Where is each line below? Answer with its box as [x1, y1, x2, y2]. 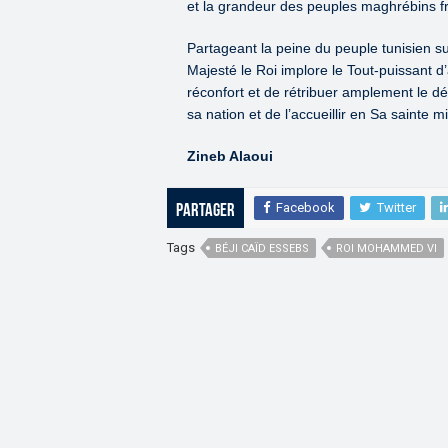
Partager [176, 201, 235, 221]
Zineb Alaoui [187, 147, 273, 164]
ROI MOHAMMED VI [336, 241, 437, 255]
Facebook [276, 199, 335, 215]
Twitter [377, 199, 416, 215]
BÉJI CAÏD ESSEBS [215, 241, 309, 255]
